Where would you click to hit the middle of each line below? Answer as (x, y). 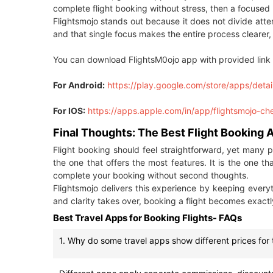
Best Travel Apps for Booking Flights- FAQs (147, 218)
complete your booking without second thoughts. (151, 175)
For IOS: (69, 111)
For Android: (79, 85)
